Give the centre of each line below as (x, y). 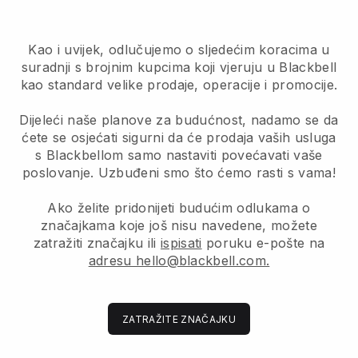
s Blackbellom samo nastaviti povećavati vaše (179, 155)
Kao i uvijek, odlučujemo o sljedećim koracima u (179, 49)
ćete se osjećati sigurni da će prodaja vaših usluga (179, 137)
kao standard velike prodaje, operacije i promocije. (179, 84)
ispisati (181, 243)
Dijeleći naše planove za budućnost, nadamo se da (179, 119)
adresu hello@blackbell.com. (179, 260)
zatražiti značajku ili (97, 243)
